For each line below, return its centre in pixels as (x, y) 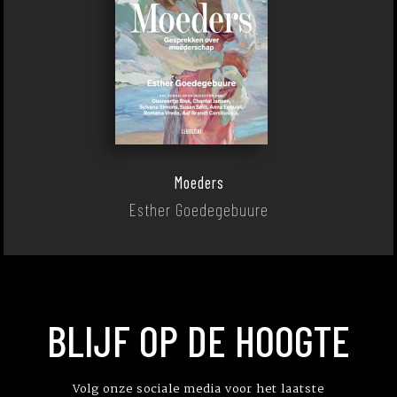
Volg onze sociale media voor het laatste (198, 388)
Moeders (198, 183)
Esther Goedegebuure (198, 210)
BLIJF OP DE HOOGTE (198, 340)
